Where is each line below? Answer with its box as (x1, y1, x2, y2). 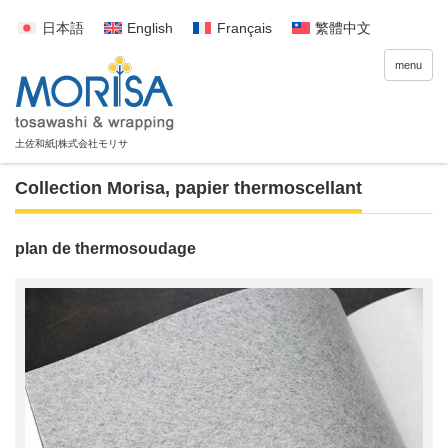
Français (216, 20, 272, 37)
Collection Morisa (15, 178, 165, 199)
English (127, 20, 174, 37)
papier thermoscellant (175, 178, 362, 199)
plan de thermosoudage (15, 239, 196, 258)
